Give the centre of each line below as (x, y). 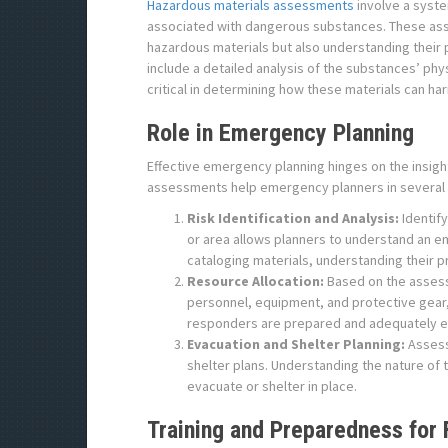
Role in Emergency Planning (280, 133)
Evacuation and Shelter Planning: (296, 344)
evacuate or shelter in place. (272, 386)
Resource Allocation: (255, 281)
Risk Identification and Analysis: (293, 218)
